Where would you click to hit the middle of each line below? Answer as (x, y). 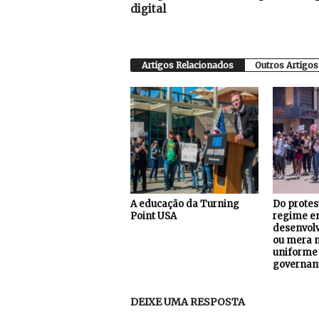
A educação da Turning (184, 204)
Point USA (153, 216)
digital (148, 9)
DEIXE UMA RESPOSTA (187, 302)
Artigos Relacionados (187, 65)
